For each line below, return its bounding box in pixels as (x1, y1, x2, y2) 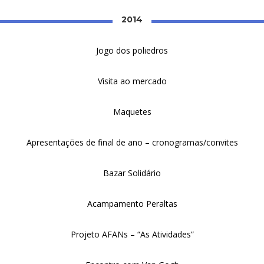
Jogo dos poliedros (96, 45, 168, 56)
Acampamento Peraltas (87, 198, 177, 209)
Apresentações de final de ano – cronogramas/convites (26, 137, 238, 148)
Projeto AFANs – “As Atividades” (70, 229, 194, 240)
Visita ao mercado (97, 75, 167, 87)
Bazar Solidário (103, 167, 161, 179)
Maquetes (113, 106, 151, 117)
